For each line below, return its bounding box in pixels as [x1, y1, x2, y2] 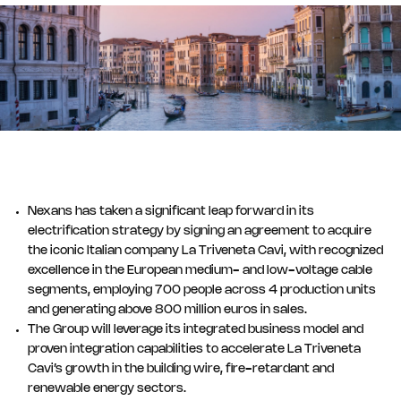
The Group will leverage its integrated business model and [28, 324, 363, 336]
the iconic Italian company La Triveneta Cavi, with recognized [28, 245, 383, 257]
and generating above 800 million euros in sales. [28, 304, 307, 316]
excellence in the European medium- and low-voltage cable [28, 265, 372, 277]
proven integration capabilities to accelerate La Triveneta [28, 344, 361, 355]
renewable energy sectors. [28, 383, 186, 395]
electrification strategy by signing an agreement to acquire [28, 226, 371, 237]
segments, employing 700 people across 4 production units [28, 285, 376, 296]
